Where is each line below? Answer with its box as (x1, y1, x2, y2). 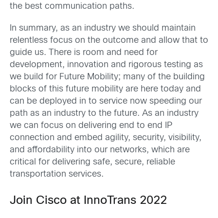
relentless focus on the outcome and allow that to (10, 36, 208, 45)
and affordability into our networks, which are (10, 146, 190, 154)
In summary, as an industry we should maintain (10, 24, 196, 33)
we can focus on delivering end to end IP (10, 122, 172, 130)
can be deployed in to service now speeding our (10, 97, 202, 106)
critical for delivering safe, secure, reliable (10, 158, 175, 166)
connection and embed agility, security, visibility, (10, 134, 201, 142)
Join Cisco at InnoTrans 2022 (10, 196, 167, 206)
